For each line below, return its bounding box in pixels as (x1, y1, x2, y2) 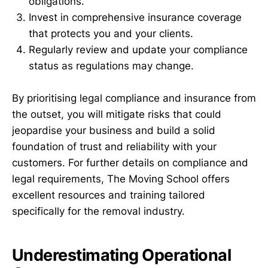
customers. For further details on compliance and (12, 157, 248, 169)
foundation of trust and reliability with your (12, 141, 217, 153)
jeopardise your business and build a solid (12, 124, 215, 137)
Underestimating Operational (12, 245, 232, 265)
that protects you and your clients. (29, 28, 193, 40)
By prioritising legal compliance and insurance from (12, 92, 256, 105)
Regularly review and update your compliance (29, 44, 248, 56)
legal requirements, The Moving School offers (12, 173, 230, 185)
